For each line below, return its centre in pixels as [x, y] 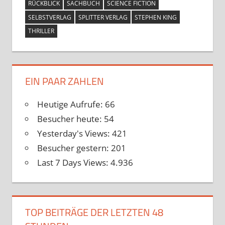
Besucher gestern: [74, 148]
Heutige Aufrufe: [71, 104]
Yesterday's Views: [74, 133]
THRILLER [41, 31]
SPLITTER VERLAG [103, 17]
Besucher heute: [70, 119]
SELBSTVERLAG [49, 17]
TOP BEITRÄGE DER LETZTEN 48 [94, 212]
